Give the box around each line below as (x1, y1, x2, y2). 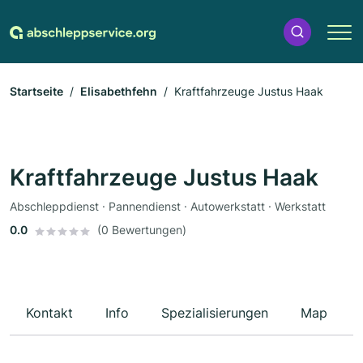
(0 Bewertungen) (97, 223, 186, 237)
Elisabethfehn (80, 84, 157, 99)
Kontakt (26, 305, 73, 322)
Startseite (10, 84, 63, 99)
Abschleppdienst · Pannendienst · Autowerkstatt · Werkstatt (10, 199, 326, 214)
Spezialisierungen (161, 305, 268, 322)
